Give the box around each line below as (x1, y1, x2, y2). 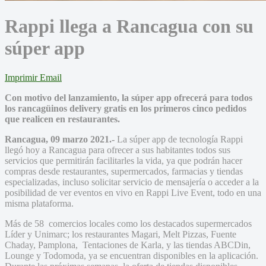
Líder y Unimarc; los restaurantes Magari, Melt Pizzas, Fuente (5, 229, 236, 239)
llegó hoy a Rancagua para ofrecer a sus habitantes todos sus (5, 144, 230, 155)
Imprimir (5, 72, 37, 83)
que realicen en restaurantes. (5, 113, 120, 124)
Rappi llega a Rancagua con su (5, 15, 254, 37)
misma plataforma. (5, 198, 74, 208)
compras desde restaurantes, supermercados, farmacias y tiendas (5, 166, 243, 176)
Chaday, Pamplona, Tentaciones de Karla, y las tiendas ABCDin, (5, 239, 251, 250)
